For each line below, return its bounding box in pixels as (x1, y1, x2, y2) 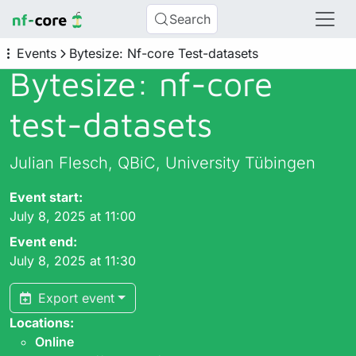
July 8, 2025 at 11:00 (10, 208, 136, 224)
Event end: (10, 234, 77, 250)
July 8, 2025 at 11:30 (10, 253, 136, 269)
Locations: (10, 315, 74, 331)
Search (169, 11, 211, 27)
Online (35, 334, 74, 350)
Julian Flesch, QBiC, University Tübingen (10, 153, 315, 172)
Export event (34, 290, 114, 306)
